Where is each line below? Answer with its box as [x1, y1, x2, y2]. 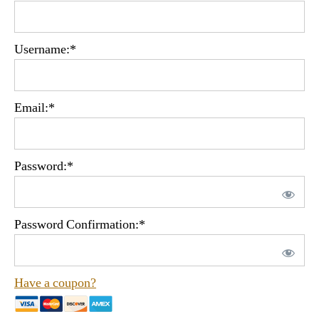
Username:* [14, 41, 76, 58]
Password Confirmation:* [14, 216, 145, 233]
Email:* [14, 99, 55, 116]
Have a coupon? [14, 274, 96, 291]
